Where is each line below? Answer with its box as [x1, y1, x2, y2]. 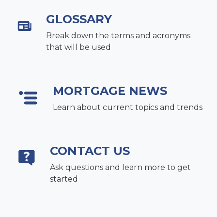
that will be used [46, 42, 111, 52]
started [50, 174, 78, 184]
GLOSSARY [46, 12, 112, 26]
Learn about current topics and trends [53, 102, 202, 112]
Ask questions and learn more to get [50, 162, 191, 172]
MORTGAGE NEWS [53, 83, 167, 98]
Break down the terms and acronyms [46, 31, 190, 40]
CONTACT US [50, 143, 130, 158]
